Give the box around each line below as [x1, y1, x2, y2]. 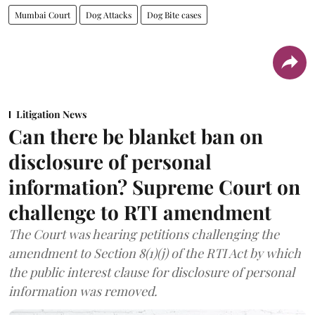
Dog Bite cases [147, 8, 201, 20]
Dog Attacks [86, 8, 131, 20]
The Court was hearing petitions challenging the [8, 225, 279, 243]
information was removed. [8, 282, 157, 300]
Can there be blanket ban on [8, 122, 263, 149]
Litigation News [16, 107, 86, 121]
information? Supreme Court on [8, 173, 300, 200]
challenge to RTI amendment [8, 198, 271, 225]
